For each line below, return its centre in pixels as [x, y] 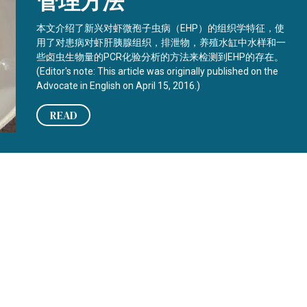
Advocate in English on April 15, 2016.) [119, 86]
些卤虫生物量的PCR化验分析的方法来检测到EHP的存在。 [160, 57]
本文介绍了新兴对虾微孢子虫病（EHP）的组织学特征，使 [161, 28]
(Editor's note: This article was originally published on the [158, 71]
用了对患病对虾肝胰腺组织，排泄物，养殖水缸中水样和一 [161, 42]
